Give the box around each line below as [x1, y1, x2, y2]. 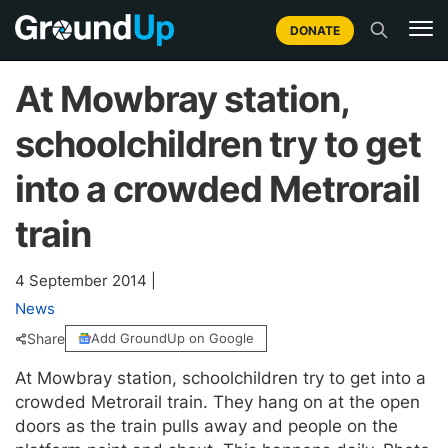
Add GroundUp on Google [91, 330, 254, 346]
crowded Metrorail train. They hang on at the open [15, 392, 420, 412]
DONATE [290, 22, 340, 38]
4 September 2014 [15, 271, 151, 290]
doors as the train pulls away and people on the [15, 416, 398, 436]
